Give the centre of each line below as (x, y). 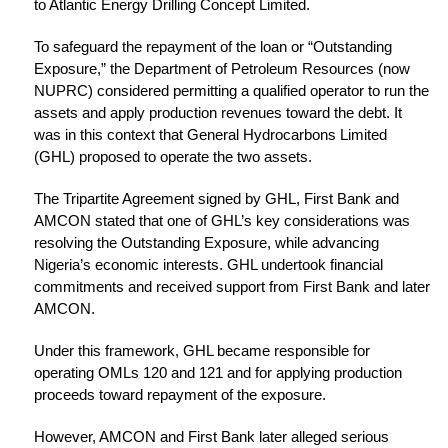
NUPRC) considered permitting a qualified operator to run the (231, 91)
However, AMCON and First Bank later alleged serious (211, 437)
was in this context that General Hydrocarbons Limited (210, 135)
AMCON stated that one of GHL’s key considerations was (222, 221)
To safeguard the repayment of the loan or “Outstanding (213, 47)
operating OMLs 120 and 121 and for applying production (218, 373)
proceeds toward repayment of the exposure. (180, 395)
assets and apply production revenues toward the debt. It (218, 113)
